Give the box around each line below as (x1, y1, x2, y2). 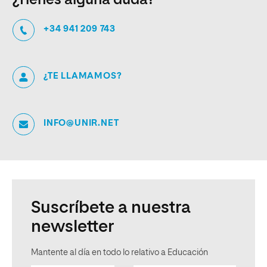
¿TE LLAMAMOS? (44, 71, 122, 80)
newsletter (31, 218, 114, 235)
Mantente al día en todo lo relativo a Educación (31, 248, 208, 257)
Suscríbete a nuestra (31, 199, 191, 216)
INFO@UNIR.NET (44, 118, 119, 128)
